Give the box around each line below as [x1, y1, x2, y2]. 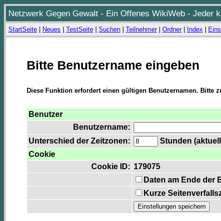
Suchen [99, 26, 120, 33]
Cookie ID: [91, 162, 130, 171]
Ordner [162, 26, 182, 33]
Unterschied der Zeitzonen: [29, 137, 130, 146]
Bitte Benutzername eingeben [27, 58, 199, 72]
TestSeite [66, 26, 93, 33]
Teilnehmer [126, 26, 157, 33]
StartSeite [8, 26, 37, 33]
